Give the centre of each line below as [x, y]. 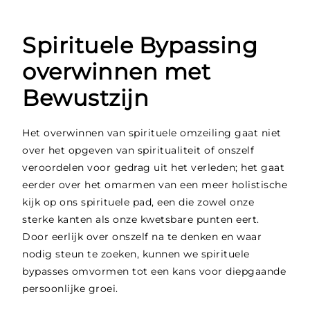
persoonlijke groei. [70, 289]
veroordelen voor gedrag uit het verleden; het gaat [154, 168]
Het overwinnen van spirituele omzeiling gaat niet [152, 133]
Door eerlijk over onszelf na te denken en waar [142, 237]
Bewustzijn [86, 98]
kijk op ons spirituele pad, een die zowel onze [138, 202]
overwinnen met [117, 72]
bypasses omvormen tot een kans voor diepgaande [154, 272]
